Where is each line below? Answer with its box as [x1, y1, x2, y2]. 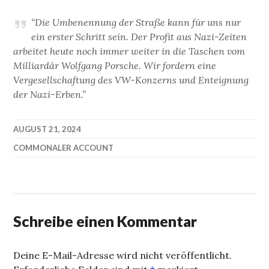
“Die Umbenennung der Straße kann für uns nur [31, 16, 241, 29]
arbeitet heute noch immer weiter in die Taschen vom [13, 45, 246, 58]
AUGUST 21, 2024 [13, 124, 82, 134]
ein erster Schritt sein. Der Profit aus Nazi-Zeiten [31, 31, 247, 43]
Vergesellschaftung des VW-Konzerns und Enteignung [13, 74, 249, 86]
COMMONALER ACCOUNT [13, 143, 114, 153]
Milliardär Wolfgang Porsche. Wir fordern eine [13, 59, 217, 72]
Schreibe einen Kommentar [13, 212, 198, 231]
